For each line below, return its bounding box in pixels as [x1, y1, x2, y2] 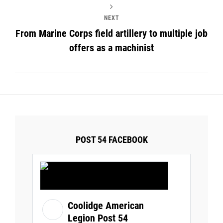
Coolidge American [68, 200, 144, 212]
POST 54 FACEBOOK [75, 134, 148, 145]
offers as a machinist [69, 42, 154, 54]
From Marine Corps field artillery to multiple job [15, 27, 208, 40]
